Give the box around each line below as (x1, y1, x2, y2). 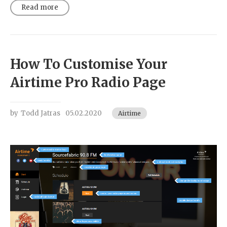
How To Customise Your (10, 56, 167, 72)
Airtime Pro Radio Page (10, 74, 166, 91)
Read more (21, 3, 58, 12)
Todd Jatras (21, 109, 60, 118)
